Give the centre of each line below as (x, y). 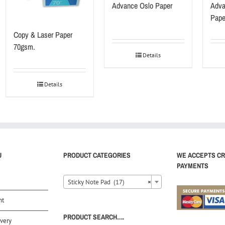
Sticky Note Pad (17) (96, 182)
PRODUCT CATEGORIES (97, 155)
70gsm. (25, 47)
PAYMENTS (193, 166)
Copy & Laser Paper (43, 35)
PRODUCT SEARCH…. (94, 217)
